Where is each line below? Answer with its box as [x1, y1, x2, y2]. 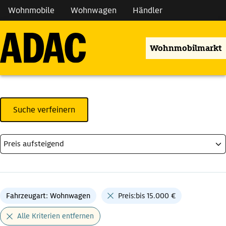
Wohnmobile [8, 5, 54, 16]
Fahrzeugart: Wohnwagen [6, 191, 90, 201]
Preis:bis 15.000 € [118, 191, 176, 201]
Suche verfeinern [13, 104, 75, 116]
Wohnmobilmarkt [150, 42, 222, 53]
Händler [133, 5, 162, 16]
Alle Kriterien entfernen [17, 211, 94, 221]
